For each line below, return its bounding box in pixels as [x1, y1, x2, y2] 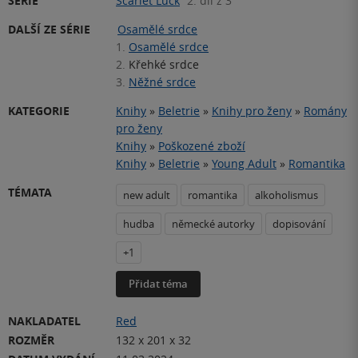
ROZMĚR [8, 332, 54, 348]
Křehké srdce [129, 56, 199, 72]
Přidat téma [129, 276, 188, 291]
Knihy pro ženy [212, 102, 292, 118]
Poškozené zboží [158, 137, 245, 153]
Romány [304, 102, 347, 118]
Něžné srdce [129, 74, 196, 89]
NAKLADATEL [8, 312, 81, 328]
